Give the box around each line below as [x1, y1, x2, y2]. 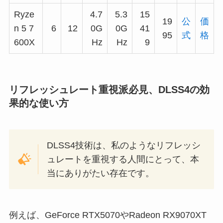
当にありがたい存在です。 [47, 168, 155, 178]
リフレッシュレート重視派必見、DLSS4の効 [8, 84, 210, 95]
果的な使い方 [8, 97, 69, 109]
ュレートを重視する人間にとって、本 [47, 154, 200, 164]
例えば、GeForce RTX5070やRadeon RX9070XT [8, 210, 207, 220]
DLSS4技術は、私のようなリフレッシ [47, 140, 201, 150]
